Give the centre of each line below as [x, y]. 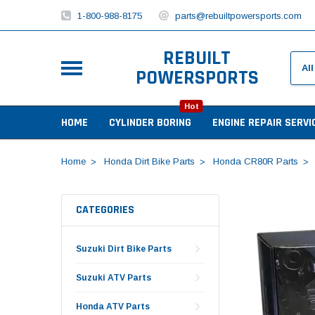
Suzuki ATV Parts [114, 277]
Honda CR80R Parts [255, 161]
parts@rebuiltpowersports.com [238, 15]
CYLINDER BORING [150, 122]
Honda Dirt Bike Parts [149, 161]
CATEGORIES [105, 210]
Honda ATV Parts [113, 306]
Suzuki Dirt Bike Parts [124, 249]
